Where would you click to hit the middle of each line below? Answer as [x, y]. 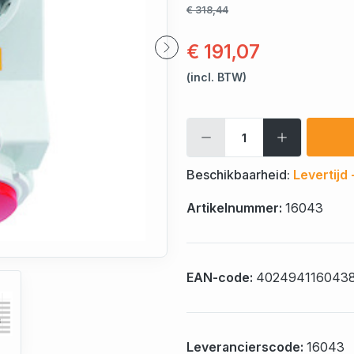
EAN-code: [221, 278]
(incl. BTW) [217, 77]
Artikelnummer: [236, 208]
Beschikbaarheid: [240, 175]
